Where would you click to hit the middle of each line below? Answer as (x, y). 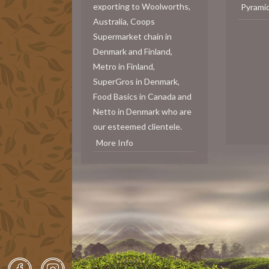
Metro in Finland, (124, 66)
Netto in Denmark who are (142, 111)
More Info (115, 142)
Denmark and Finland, (133, 51)
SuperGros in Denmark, (136, 81)
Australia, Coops (124, 21)
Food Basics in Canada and (142, 96)
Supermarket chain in (132, 36)
